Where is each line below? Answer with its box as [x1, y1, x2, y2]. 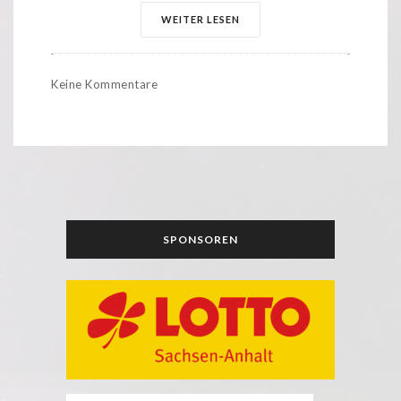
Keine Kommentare [51, 76, 158, 91]
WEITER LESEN [161, 13, 240, 25]
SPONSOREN [163, 232, 238, 246]
